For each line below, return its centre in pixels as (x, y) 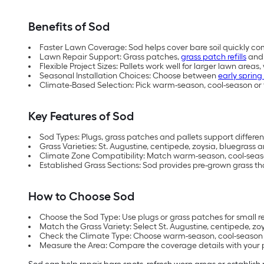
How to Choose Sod (81, 197)
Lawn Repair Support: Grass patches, (110, 57)
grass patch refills (214, 57)
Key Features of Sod (81, 116)
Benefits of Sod (69, 27)
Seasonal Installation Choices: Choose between (129, 76)
